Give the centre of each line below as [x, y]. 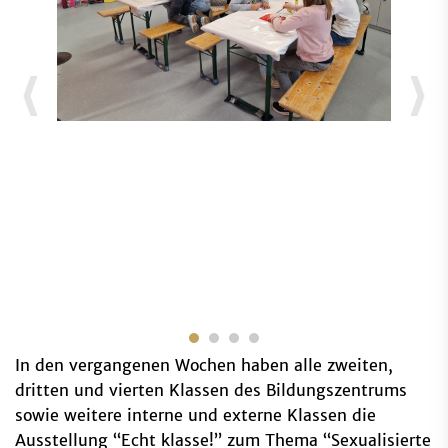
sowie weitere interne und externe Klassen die [195, 414]
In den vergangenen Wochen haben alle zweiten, [204, 364]
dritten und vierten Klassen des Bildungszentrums [211, 389]
